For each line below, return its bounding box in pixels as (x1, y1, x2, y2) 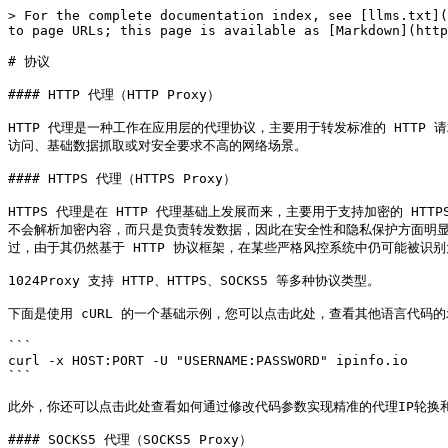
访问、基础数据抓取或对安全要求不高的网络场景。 (8, 138, 307, 153)
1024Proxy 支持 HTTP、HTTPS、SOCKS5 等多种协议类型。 (8, 273, 380, 288)
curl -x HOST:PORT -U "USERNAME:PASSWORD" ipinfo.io (8, 353, 408, 368)
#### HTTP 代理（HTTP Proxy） (8, 87, 220, 102)
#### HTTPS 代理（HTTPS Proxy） (8, 171, 236, 186)
